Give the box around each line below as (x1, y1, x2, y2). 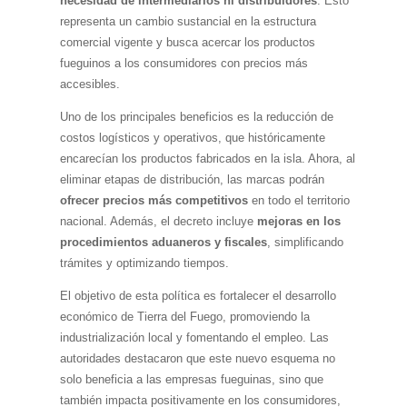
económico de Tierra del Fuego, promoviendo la (59, 309, 310, 323)
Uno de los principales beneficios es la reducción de (59, 109, 333, 124)
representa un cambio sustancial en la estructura (59, 14, 316, 28)
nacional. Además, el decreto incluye (59, 213, 257, 228)
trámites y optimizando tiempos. (59, 255, 229, 270)
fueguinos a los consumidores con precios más (59, 55, 308, 70)
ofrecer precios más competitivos (59, 193, 248, 207)
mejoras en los (256, 213, 341, 228)
